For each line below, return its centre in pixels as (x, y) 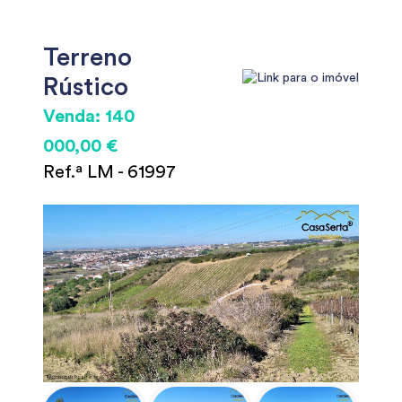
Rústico (86, 87)
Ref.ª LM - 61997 (109, 172)
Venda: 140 (89, 117)
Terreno (87, 57)
